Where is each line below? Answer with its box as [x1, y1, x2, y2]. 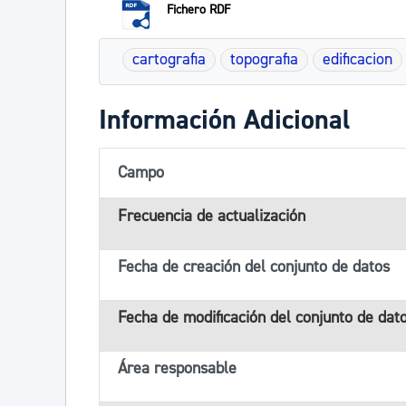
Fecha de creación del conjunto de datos [118, 256, 390, 277]
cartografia [132, 49, 206, 70]
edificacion [323, 49, 392, 70]
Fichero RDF [167, 2, 230, 18]
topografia [230, 49, 298, 70]
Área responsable [118, 358, 237, 379]
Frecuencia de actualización [118, 206, 305, 227]
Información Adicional [99, 102, 351, 138]
